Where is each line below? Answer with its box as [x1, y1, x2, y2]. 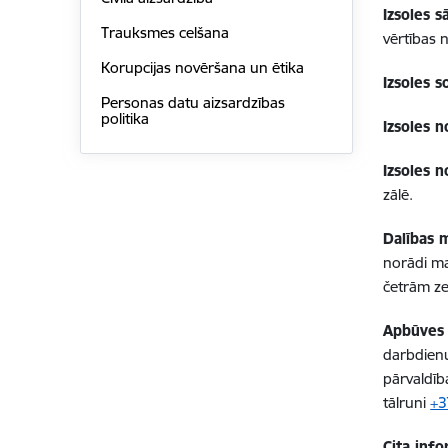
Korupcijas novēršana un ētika [100, 57, 304, 77]
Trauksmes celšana [100, 23, 229, 43]
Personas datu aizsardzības [100, 92, 285, 112]
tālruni [383, 393, 431, 412]
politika [100, 108, 149, 128]
